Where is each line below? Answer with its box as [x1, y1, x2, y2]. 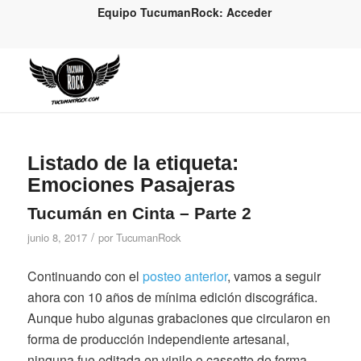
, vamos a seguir [226, 266, 321, 285]
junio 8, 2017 [27, 230, 87, 245]
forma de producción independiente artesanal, [27, 329, 289, 348]
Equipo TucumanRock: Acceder [97, 4, 272, 20]
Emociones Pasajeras [27, 173, 235, 196]
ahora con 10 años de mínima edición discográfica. [27, 287, 317, 306]
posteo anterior [142, 266, 227, 285]
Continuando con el [27, 266, 143, 285]
